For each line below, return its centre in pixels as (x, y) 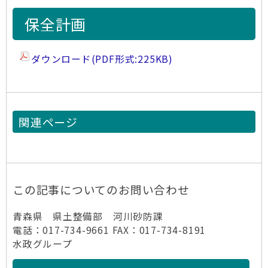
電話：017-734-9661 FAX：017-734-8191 (109, 230)
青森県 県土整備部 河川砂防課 (88, 216)
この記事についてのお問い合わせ (101, 189)
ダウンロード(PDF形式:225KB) (102, 59)
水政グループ (42, 243)
